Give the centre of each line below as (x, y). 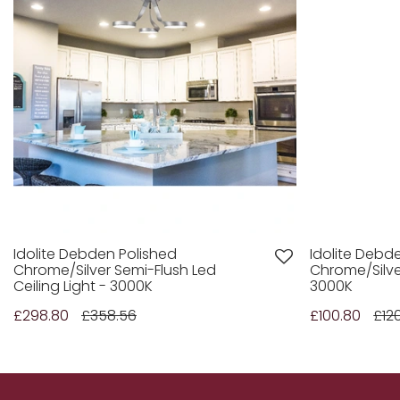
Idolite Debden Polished (95, 254)
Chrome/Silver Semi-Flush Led (115, 271)
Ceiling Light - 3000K (83, 287)
